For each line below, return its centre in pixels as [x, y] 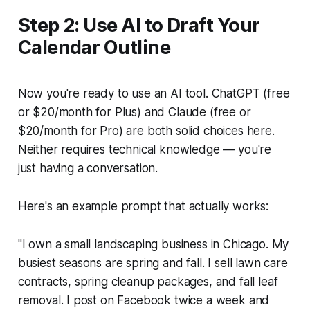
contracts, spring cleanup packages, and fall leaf [148, 281]
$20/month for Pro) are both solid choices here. [146, 130]
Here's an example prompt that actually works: [143, 206]
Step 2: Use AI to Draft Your [139, 26]
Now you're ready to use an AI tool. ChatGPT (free [154, 93]
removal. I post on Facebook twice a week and [144, 300]
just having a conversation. [88, 168]
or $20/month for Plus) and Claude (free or [134, 112]
